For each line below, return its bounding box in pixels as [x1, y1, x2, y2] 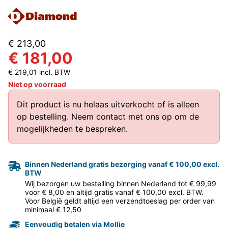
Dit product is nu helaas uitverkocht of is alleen [17, 99, 199, 109]
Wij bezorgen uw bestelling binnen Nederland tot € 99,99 [25, 179, 216, 188]
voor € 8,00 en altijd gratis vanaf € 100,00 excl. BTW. [25, 187, 204, 196]
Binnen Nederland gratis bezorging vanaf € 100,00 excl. [25, 159, 219, 168]
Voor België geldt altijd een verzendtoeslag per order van [25, 196, 215, 205]
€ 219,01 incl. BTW [8, 67, 70, 76]
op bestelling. [17, 111, 71, 122]
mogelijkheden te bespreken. [17, 123, 128, 134]
